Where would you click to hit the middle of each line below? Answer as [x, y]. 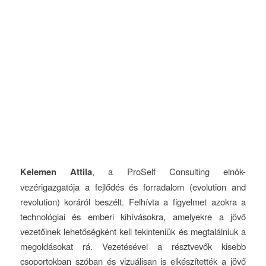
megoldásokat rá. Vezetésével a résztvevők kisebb [133, 246]
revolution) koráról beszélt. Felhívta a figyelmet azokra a [133, 201]
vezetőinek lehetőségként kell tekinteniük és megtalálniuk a [133, 231]
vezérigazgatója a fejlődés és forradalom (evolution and [133, 186]
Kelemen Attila [56, 171]
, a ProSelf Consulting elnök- [169, 171]
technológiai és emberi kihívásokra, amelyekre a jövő [133, 216]
